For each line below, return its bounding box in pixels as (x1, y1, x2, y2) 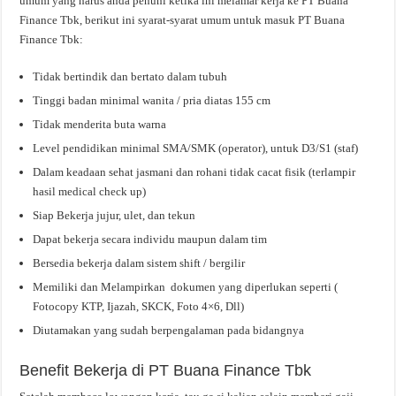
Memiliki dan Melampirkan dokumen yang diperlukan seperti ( (33, 279, 339, 293)
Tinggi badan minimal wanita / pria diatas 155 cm (33, 93, 271, 107)
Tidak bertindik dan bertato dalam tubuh (33, 69, 228, 83)
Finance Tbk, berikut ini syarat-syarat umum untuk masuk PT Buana (19, 12, 346, 27)
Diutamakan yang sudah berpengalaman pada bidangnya (33, 323, 305, 337)
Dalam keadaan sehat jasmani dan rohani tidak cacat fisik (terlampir (33, 164, 356, 179)
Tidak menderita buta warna (33, 117, 167, 131)
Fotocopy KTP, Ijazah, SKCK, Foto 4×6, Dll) (33, 299, 245, 313)
